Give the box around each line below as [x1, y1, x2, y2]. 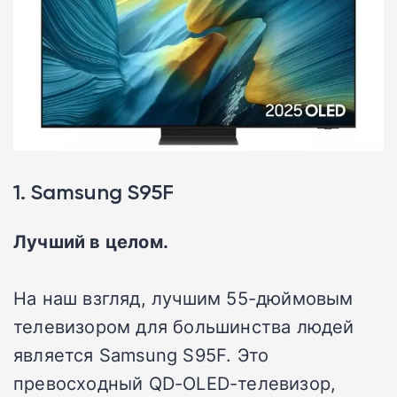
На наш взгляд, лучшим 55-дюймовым [13, 285, 354, 311]
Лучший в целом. [13, 229, 168, 254]
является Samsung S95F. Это [13, 342, 269, 368]
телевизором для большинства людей [13, 314, 354, 339]
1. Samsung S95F [13, 179, 174, 206]
